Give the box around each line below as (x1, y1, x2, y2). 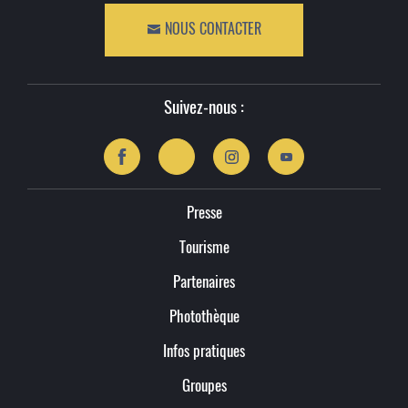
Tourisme (178, 240, 229, 257)
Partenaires (173, 275, 235, 291)
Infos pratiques (163, 344, 245, 361)
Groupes (181, 379, 227, 395)
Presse (186, 206, 222, 222)
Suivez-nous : (164, 100, 244, 118)
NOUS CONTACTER (161, 23, 261, 38)
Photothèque (168, 310, 240, 326)
